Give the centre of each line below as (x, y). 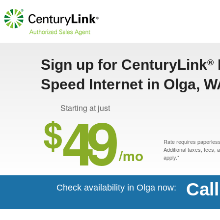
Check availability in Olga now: (116, 188)
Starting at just (85, 108)
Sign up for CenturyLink (124, 65)
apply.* (171, 157)
